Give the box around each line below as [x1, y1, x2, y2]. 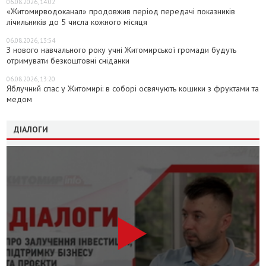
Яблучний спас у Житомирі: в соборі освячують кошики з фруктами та [7, 83, 259, 94]
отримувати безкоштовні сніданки [7, 55, 130, 66]
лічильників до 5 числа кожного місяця [7, 16, 148, 27]
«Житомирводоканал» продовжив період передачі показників [7, 5, 236, 17]
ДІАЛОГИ [14, 123, 49, 135]
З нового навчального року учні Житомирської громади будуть [7, 44, 237, 55]
